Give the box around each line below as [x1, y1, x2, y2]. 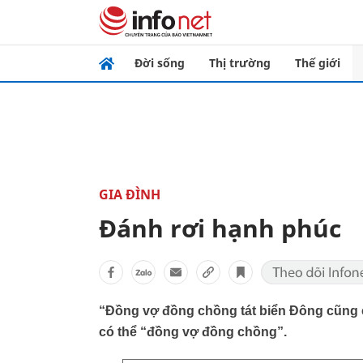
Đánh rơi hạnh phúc [99, 211, 341, 245]
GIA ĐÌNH [99, 186, 160, 203]
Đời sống [135, 55, 185, 70]
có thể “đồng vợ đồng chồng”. [99, 325, 287, 339]
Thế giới [295, 55, 340, 70]
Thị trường [209, 55, 271, 70]
